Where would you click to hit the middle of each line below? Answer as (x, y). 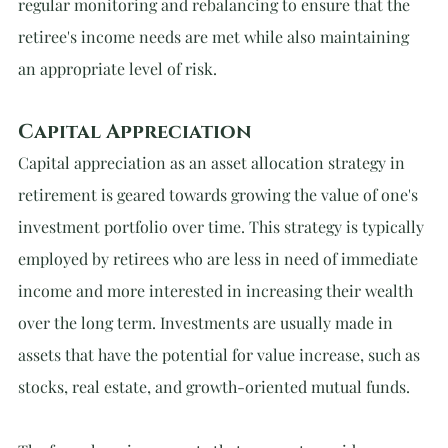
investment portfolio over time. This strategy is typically (223, 226)
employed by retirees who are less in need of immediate (220, 258)
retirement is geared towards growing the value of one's (220, 194)
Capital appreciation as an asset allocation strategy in (213, 162)
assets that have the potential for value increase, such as (221, 354)
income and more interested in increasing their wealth (217, 290)
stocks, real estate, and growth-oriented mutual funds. (214, 386)
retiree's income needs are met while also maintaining (215, 36)
